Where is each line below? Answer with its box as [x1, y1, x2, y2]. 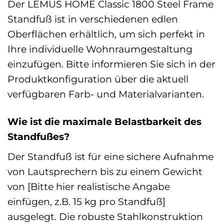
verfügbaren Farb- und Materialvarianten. [7, 88, 204, 100]
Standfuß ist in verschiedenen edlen [7, 13, 178, 25]
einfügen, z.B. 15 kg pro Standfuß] [7, 195, 165, 207]
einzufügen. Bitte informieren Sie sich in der [7, 58, 215, 70]
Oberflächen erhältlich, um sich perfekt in [7, 28, 205, 40]
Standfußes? [7, 130, 69, 143]
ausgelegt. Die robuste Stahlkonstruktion [7, 210, 203, 222]
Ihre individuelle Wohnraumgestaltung [7, 43, 192, 55]
